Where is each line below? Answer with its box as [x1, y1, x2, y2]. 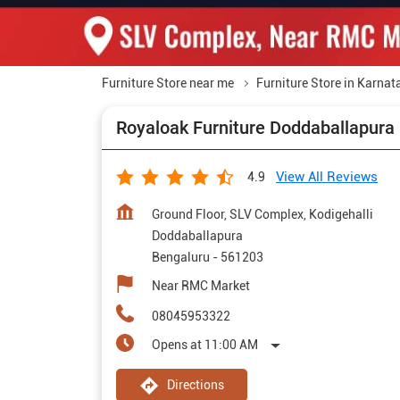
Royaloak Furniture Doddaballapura [116, 117, 395, 139]
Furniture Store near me [102, 76, 234, 91]
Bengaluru [152, 250, 210, 265]
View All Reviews [276, 169, 378, 186]
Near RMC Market [152, 279, 250, 294]
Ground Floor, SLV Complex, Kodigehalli [152, 207, 373, 222]
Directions [166, 378, 224, 393]
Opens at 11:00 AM [152, 337, 258, 353]
